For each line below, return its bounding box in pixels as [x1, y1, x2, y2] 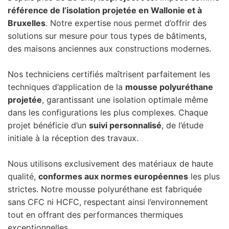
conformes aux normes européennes [38, 171, 188, 181]
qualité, [8, 171, 38, 181]
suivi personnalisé [89, 120, 162, 130]
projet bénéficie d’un [8, 120, 89, 130]
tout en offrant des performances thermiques [8, 209, 183, 220]
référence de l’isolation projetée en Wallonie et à [8, 5, 202, 15]
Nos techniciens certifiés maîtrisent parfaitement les [8, 68, 210, 79]
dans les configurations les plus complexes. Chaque [8, 107, 208, 118]
